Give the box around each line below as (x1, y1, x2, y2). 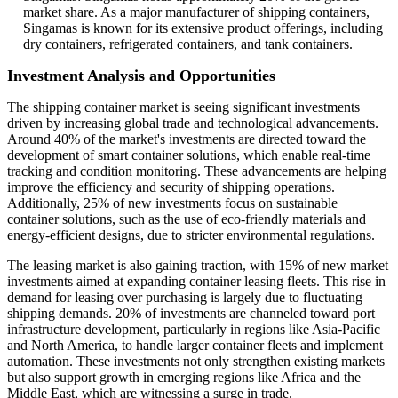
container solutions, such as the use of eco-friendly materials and (7, 211, 366, 227)
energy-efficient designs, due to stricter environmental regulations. (7, 227, 375, 243)
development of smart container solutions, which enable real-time (7, 147, 370, 163)
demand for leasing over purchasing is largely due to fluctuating (7, 290, 362, 306)
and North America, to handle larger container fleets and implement (7, 338, 383, 354)
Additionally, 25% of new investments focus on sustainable (7, 195, 338, 211)
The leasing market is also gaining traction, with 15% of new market (7, 258, 388, 274)
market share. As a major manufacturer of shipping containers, (23, 4, 370, 20)
